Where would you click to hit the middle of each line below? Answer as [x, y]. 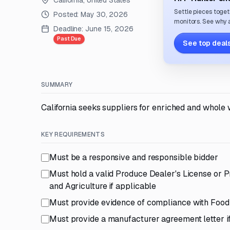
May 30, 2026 [104, 14]
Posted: [67, 14]
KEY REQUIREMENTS [73, 135]
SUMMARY [57, 85]
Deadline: [69, 29]
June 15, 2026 [109, 29]
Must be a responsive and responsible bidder [134, 157]
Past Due [69, 39]
